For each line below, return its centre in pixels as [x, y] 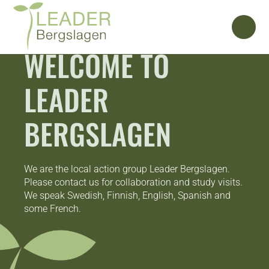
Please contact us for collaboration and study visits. [133, 182]
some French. [53, 209]
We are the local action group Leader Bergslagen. [127, 169]
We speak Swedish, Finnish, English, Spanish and [127, 195]
